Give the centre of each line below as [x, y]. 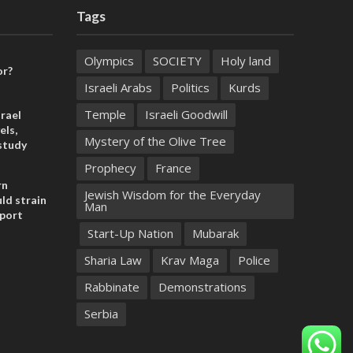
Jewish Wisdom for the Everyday [172, 195]
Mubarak [215, 234]
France [173, 168]
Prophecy [110, 168]
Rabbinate [111, 287]
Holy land [245, 61]
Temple [105, 115]
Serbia [101, 314]
